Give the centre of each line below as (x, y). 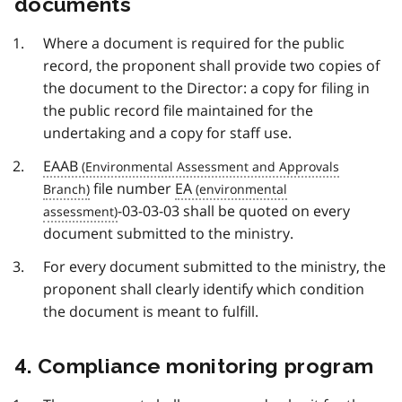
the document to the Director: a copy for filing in (206, 88)
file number (132, 189)
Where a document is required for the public (194, 44)
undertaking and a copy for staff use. (167, 133)
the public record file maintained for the (178, 111)
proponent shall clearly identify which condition (204, 289)
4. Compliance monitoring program (194, 366)
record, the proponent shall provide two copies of (211, 66)
